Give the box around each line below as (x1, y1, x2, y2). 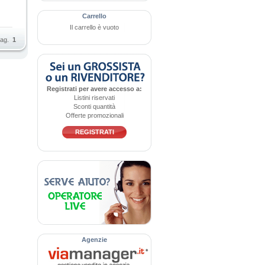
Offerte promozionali (65, 112, 124, 119)
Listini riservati (74, 94, 115, 101)
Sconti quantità (73, 103, 115, 110)
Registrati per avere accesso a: (47, 85, 142, 92)
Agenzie (82, 236, 107, 243)
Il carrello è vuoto (70, 24, 119, 31)
